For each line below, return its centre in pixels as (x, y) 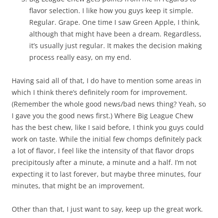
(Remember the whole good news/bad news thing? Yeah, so (109, 104)
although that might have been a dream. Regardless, (115, 34)
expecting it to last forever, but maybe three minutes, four (107, 174)
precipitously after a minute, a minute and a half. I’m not (104, 162)
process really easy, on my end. (80, 57)
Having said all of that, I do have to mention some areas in (107, 81)
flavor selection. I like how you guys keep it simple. (111, 10)
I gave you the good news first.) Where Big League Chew (102, 116)
